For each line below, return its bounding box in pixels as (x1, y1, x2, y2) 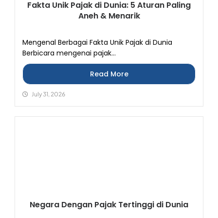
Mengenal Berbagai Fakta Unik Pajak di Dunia (22, 37, 172, 47)
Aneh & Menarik (78, 10, 140, 21)
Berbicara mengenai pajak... (22, 48, 116, 58)
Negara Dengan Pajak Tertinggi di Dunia (30, 199, 188, 210)
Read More (90, 69, 128, 79)
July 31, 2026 (32, 91, 65, 98)
